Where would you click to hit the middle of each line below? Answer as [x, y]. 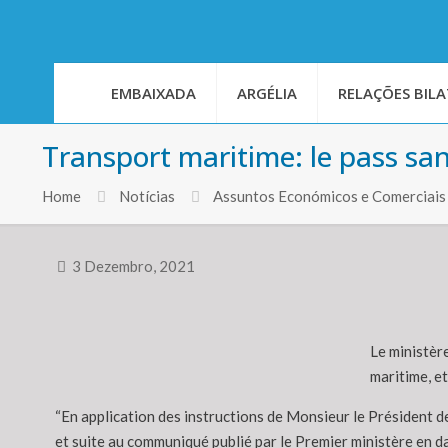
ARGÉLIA [267, 93]
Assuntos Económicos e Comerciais [329, 196]
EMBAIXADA [153, 93]
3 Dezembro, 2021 [133, 266]
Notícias [147, 196]
